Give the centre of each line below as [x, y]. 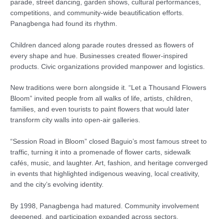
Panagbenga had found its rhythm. [64, 23]
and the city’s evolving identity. [57, 185]
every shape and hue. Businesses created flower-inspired [99, 56]
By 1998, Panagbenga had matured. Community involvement [105, 206]
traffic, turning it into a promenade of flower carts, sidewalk [101, 153]
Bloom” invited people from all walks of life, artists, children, [102, 99]
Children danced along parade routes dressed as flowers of [102, 45]
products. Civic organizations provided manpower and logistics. [108, 66]
